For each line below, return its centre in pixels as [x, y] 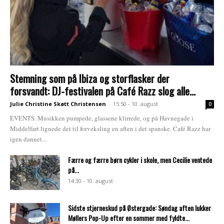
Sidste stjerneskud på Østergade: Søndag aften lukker [139, 208]
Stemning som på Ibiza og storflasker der [90, 78]
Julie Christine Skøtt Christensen [58, 104]
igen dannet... [28, 139]
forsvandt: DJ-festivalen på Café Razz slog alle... [103, 91]
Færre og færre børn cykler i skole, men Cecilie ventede [140, 160]
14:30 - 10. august [90, 181]
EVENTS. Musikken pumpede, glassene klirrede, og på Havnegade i [102, 118]
